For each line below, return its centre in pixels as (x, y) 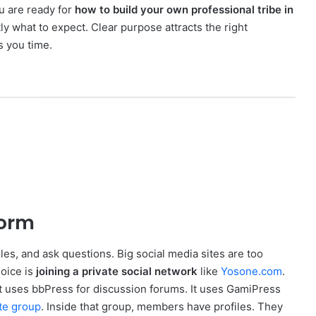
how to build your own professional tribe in (184, 9)
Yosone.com (251, 272)
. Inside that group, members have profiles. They (162, 307)
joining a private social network (117, 272)
